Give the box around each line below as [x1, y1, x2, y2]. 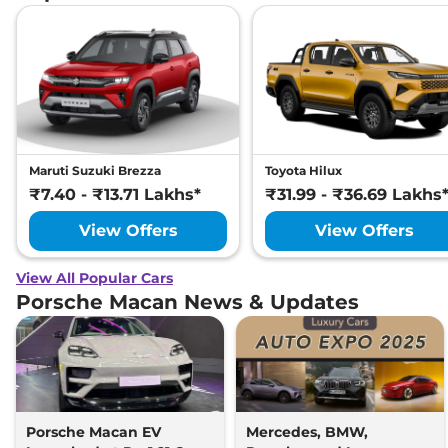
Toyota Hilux [265, 163, 342, 179]
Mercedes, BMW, [246, 422, 368, 441]
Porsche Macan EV [26, 422, 161, 441]
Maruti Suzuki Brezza [29, 163, 161, 179]
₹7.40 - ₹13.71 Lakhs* [29, 185, 201, 205]
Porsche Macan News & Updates [16, 289, 359, 314]
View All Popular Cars [16, 268, 173, 287]
